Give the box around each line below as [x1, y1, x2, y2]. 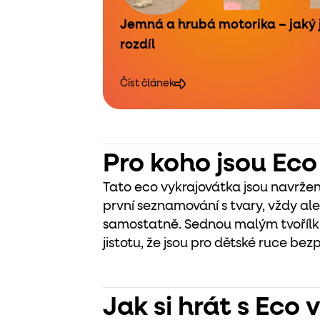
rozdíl [120, 39, 155, 51]
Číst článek [120, 79, 174, 89]
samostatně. [103, 219, 184, 231]
